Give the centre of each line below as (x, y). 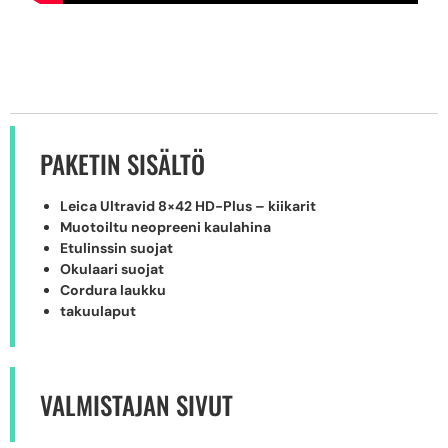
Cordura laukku (113, 289)
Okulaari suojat (112, 268)
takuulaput (98, 310)
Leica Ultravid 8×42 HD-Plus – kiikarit (188, 205)
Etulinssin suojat (116, 247)
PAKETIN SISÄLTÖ (122, 163)
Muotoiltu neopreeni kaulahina (165, 226)
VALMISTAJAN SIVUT (136, 404)
